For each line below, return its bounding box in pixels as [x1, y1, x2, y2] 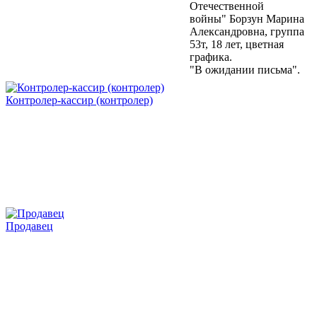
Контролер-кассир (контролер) [6, 94, 153, 107]
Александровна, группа [190, 25, 304, 38]
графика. [190, 51, 232, 64]
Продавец [6, 220, 53, 233]
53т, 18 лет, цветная [190, 38, 284, 51]
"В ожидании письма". [190, 64, 300, 76]
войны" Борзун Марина [190, 13, 304, 25]
